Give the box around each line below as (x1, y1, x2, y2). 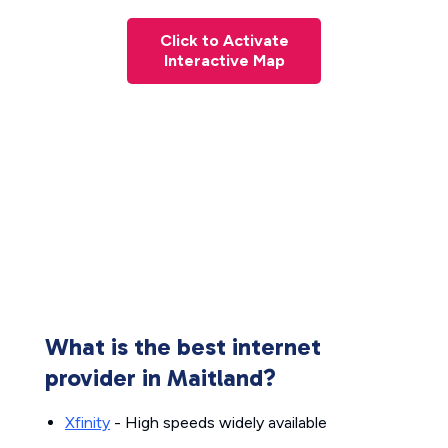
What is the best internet (45, 332, 321, 361)
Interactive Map (163, 51, 285, 70)
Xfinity (65, 413, 110, 432)
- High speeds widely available (110, 413, 327, 432)
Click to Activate (159, 31, 289, 50)
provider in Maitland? (45, 363, 276, 392)
